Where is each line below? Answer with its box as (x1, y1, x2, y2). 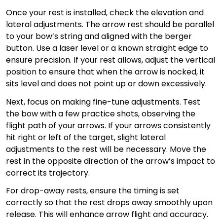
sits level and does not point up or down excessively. (6, 77, 207, 89)
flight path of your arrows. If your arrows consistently (6, 119, 211, 131)
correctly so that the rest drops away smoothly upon (6, 197, 213, 209)
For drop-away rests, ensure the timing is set (6, 185, 180, 197)
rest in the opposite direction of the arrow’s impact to (6, 155, 215, 167)
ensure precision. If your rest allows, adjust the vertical (6, 54, 215, 66)
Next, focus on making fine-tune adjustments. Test (6, 96, 200, 108)
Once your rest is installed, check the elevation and (6, 6, 204, 18)
